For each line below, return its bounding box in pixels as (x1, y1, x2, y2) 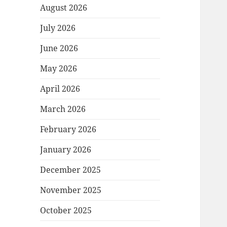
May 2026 (40, 63, 78, 74)
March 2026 (40, 103, 86, 115)
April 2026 (40, 83, 81, 95)
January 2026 (40, 144, 92, 156)
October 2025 (40, 205, 92, 216)
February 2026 (40, 124, 97, 135)
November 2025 (40, 184, 102, 196)
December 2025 (40, 164, 101, 176)
